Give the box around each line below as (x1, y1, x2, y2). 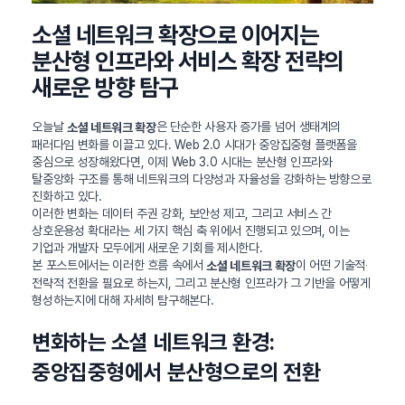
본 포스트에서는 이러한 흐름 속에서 (32, 257, 207, 272)
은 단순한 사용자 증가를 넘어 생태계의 (155, 119, 342, 135)
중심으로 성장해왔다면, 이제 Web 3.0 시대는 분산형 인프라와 (32, 154, 333, 169)
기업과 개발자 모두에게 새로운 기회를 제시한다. (32, 240, 263, 255)
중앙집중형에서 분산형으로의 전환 (32, 358, 321, 385)
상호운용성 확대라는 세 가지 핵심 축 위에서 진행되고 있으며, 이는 (32, 222, 350, 238)
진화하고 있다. (32, 188, 102, 203)
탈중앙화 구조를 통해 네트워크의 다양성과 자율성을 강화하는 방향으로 (32, 171, 372, 186)
